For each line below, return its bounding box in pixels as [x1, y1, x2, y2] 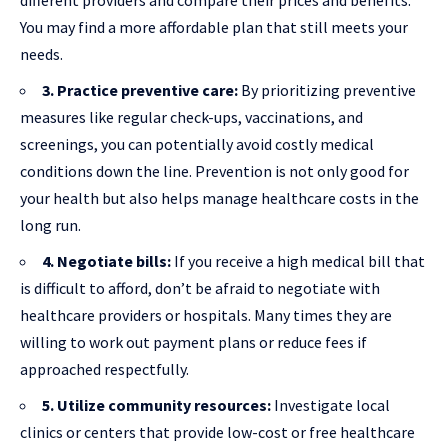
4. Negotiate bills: [42, 251, 171, 272]
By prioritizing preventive [238, 80, 416, 101]
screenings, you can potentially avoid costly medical [20, 134, 374, 155]
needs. [20, 44, 63, 65]
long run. [20, 215, 81, 236]
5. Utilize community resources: [42, 395, 274, 416]
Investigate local [274, 395, 390, 416]
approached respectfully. [20, 359, 189, 380]
